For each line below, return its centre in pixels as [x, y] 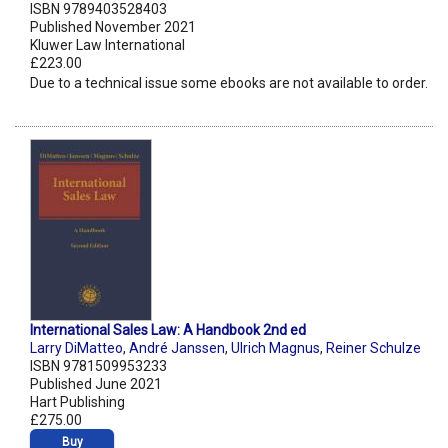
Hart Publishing [77, 402]
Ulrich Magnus [275, 348]
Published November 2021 [113, 27]
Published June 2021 [96, 384]
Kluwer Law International [107, 45]
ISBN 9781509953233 [98, 366]
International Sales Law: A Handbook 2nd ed [168, 330]
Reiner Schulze [373, 348]
